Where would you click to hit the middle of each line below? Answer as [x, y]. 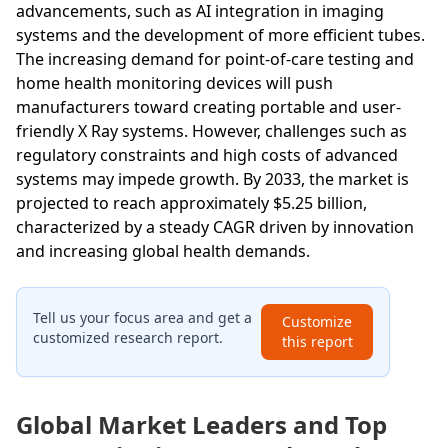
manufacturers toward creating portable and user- [208, 106]
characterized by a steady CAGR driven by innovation [215, 226]
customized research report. [128, 337]
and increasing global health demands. [163, 250]
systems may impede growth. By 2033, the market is [212, 178]
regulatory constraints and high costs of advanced [207, 154]
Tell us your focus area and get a [142, 317]
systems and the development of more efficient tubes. [220, 34]
